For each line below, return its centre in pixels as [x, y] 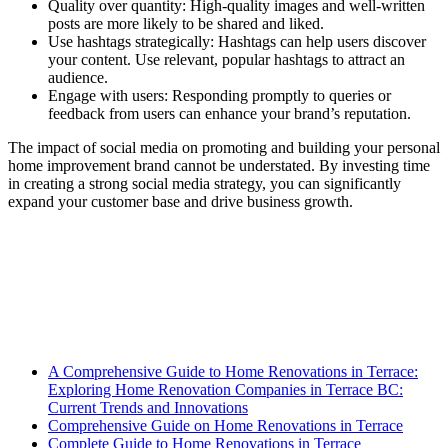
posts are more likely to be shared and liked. [186, 23]
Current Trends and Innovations [148, 407]
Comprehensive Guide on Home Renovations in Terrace [225, 425]
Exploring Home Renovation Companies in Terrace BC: [225, 389]
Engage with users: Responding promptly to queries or [219, 95]
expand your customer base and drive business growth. [180, 201]
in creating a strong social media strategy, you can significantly [204, 183]
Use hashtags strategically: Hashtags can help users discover [237, 41]
